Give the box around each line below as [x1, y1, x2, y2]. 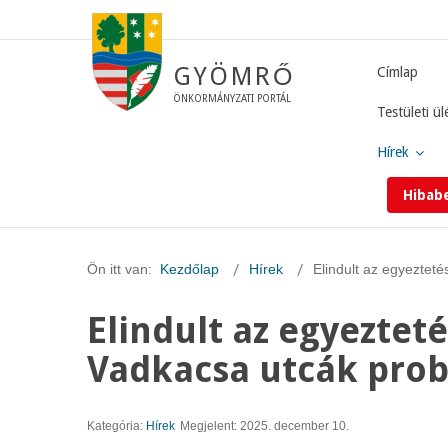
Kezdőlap [160, 261, 219, 277]
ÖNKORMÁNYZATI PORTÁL [173, 93, 291, 104]
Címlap [377, 64, 418, 80]
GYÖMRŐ [173, 62, 295, 91]
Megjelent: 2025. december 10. [180, 419, 349, 433]
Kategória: [87, 419, 146, 433]
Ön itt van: [87, 261, 160, 277]
